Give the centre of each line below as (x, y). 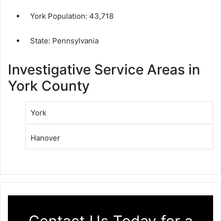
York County (49, 86)
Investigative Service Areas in (104, 69)
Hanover (45, 138)
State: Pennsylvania (64, 40)
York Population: (60, 16)
